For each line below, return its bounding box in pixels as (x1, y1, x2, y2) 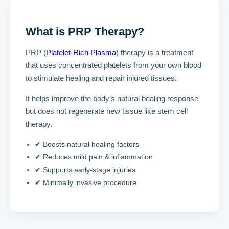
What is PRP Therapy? (26, 25, 144, 38)
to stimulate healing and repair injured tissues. (26, 74, 177, 83)
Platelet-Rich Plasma (46, 48, 116, 57)
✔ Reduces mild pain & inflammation (35, 153, 153, 162)
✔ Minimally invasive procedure (35, 178, 136, 187)
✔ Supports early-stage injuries (35, 166, 135, 174)
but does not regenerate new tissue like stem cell (26, 107, 188, 116)
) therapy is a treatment (116, 48, 193, 57)
